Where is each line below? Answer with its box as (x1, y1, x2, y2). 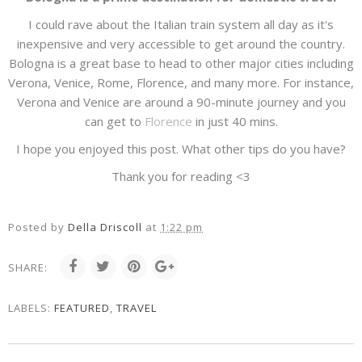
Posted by (8, 220, 68, 235)
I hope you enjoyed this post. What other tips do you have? (16, 141, 346, 158)
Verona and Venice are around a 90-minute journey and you (16, 94, 346, 111)
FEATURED (54, 301, 110, 316)
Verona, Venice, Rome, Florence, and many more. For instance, (8, 74, 354, 91)
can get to (84, 113, 145, 130)
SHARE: (8, 260, 48, 276)
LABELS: (8, 301, 54, 316)
